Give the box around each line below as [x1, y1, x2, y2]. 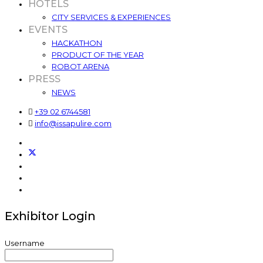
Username [5, 238, 45, 248]
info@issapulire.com [35, 118, 112, 128]
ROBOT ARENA [52, 61, 109, 71]
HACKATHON [52, 38, 102, 48]
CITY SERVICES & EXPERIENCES [52, 12, 171, 22]
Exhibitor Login [5, 208, 96, 223]
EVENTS [28, 23, 68, 35]
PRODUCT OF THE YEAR [52, 49, 144, 59]
